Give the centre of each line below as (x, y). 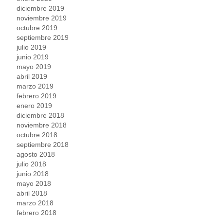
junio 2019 (33, 57)
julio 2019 (32, 47)
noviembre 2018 (42, 125)
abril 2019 (32, 77)
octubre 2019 (37, 28)
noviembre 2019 (42, 18)
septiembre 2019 (43, 38)
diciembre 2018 (41, 116)
